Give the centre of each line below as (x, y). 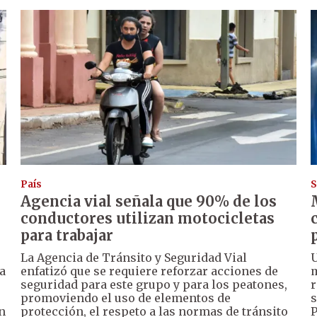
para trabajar (67, 236)
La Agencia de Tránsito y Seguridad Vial (134, 258)
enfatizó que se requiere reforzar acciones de (150, 271)
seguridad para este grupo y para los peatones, (154, 285)
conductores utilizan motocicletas (148, 219)
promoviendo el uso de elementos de (126, 298)
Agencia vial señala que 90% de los (149, 202)
